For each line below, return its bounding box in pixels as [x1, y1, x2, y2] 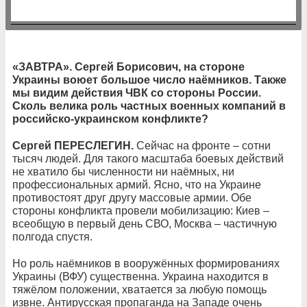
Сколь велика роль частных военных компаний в [12, 99, 286, 112]
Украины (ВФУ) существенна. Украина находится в [12, 270, 269, 282]
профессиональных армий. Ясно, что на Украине [12, 178, 261, 191]
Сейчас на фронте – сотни [136, 139, 271, 151]
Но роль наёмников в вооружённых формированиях [12, 257, 280, 269]
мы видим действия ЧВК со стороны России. [12, 86, 261, 99]
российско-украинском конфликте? [12, 112, 208, 125]
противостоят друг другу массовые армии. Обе [12, 191, 251, 204]
